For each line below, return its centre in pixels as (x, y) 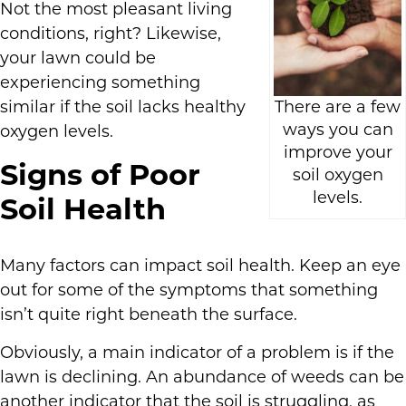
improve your (338, 153)
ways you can (338, 130)
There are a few (338, 107)
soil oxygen (338, 175)
